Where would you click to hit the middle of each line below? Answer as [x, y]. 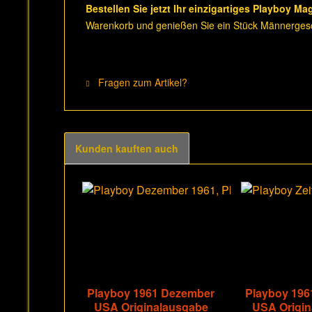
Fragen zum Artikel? [141, 82]
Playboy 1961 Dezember [151, 293]
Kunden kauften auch [127, 148]
